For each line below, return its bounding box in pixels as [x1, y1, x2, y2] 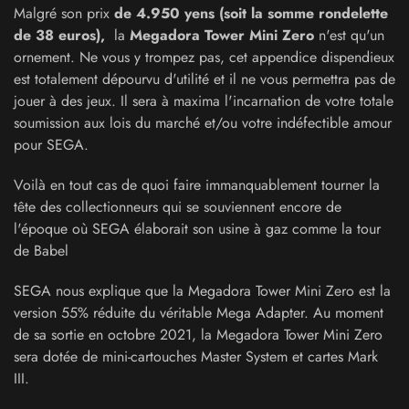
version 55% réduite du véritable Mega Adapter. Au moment [14, 302, 383, 323]
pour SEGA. [14, 134, 89, 155]
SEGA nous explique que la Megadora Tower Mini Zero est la [14, 280, 391, 301]
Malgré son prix [14, 3, 114, 24]
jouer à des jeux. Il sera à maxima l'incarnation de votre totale [14, 90, 393, 111]
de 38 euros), [14, 25, 114, 46]
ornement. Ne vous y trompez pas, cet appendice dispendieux [14, 47, 394, 68]
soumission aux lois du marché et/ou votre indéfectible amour [14, 112, 392, 133]
